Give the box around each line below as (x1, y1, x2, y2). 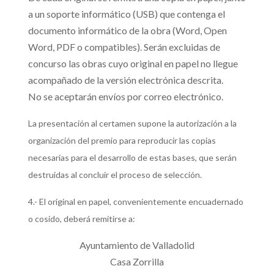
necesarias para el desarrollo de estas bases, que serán (28, 152, 237, 163)
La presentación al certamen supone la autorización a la (28, 118, 237, 128)
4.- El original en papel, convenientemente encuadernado (28, 196, 243, 207)
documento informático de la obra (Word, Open (28, 24, 227, 36)
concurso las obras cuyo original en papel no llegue (28, 57, 238, 69)
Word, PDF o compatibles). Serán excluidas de (28, 41, 220, 53)
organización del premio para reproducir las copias (28, 135, 216, 146)
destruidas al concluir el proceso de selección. (28, 169, 202, 180)
